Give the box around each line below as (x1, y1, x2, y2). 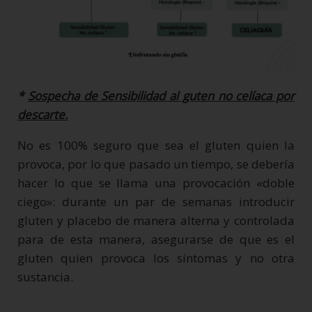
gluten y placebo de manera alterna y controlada (17, 212, 295, 228)
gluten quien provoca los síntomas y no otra (17, 250, 295, 266)
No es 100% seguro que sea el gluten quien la (17, 137, 295, 153)
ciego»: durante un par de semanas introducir (17, 194, 295, 210)
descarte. (17, 107, 68, 123)
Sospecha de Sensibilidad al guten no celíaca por (27, 88, 295, 104)
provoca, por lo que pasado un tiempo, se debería (17, 156, 295, 172)
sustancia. (17, 269, 73, 285)
